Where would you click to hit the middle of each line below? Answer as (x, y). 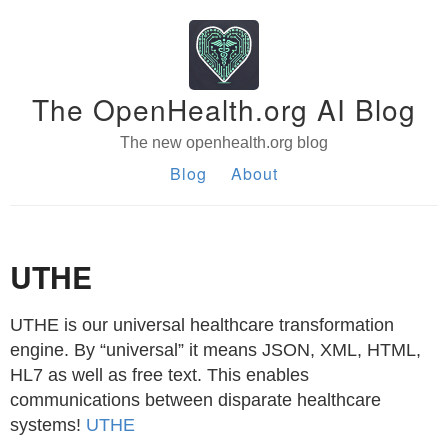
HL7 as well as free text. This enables (159, 375)
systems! (48, 425)
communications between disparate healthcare (195, 400)
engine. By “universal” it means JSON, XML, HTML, (215, 350)
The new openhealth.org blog (224, 142)
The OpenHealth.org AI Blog (224, 109)
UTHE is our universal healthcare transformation (202, 325)
